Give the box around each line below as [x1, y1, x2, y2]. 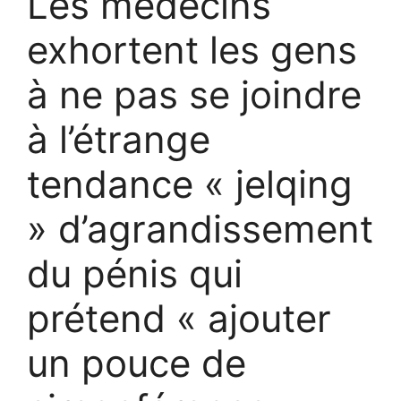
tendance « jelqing [27, 161, 353, 208]
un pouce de [27, 340, 246, 387]
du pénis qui [27, 251, 243, 297]
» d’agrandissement [27, 206, 373, 252]
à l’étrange [27, 116, 210, 163]
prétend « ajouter [27, 295, 331, 342]
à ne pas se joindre [27, 72, 362, 118]
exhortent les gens [27, 27, 357, 73]
